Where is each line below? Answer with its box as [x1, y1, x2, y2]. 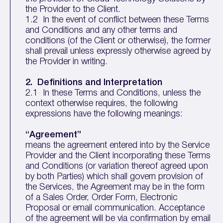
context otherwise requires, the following [25, 100, 178, 108]
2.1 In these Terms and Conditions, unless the [25, 89, 201, 97]
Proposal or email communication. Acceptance [25, 204, 205, 212]
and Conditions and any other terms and [25, 26, 178, 34]
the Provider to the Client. [25, 5, 121, 13]
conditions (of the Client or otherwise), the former [25, 37, 211, 45]
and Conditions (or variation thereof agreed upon [25, 162, 209, 170]
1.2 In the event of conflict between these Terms [25, 16, 210, 24]
